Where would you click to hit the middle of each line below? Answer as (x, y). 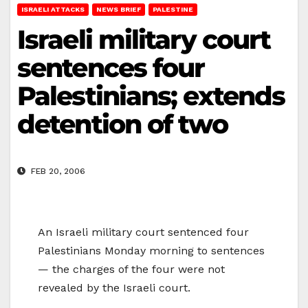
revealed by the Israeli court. (114, 288)
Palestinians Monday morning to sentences (151, 251)
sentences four (111, 67)
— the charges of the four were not (131, 269)
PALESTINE (173, 9)
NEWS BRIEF (119, 9)
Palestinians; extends (151, 96)
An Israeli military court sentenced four (143, 232)
